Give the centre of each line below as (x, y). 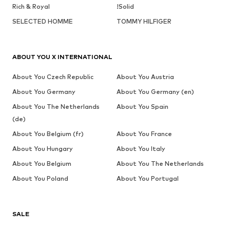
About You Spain (142, 107)
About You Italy (141, 149)
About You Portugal (147, 179)
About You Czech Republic (53, 77)
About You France (144, 134)
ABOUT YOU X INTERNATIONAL (62, 57)
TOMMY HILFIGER (144, 22)
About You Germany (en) (155, 92)
